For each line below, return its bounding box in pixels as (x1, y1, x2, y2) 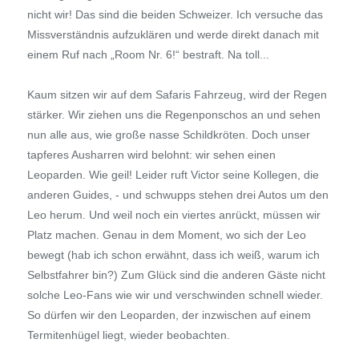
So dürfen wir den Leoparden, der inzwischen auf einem (26, 309, 311, 322)
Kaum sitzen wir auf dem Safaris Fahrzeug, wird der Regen (26, 88, 327, 102)
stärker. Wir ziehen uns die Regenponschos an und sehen (26, 108, 321, 122)
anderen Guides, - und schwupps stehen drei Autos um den (26, 188, 329, 202)
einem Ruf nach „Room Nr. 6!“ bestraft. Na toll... (26, 48, 269, 62)
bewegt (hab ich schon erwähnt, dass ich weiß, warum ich (26, 248, 320, 262)
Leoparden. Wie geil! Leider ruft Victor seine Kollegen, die (26, 168, 319, 182)
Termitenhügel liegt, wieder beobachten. (26, 329, 230, 342)
